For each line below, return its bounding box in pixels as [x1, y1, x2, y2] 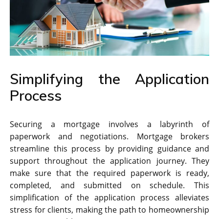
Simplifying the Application [10, 69, 209, 88]
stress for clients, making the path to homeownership [10, 204, 209, 215]
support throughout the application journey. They [10, 155, 209, 166]
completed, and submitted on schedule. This [10, 179, 209, 191]
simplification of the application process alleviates [10, 192, 209, 203]
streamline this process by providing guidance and [10, 143, 209, 154]
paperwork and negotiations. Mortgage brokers [10, 131, 209, 142]
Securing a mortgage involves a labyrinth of [10, 118, 209, 130]
